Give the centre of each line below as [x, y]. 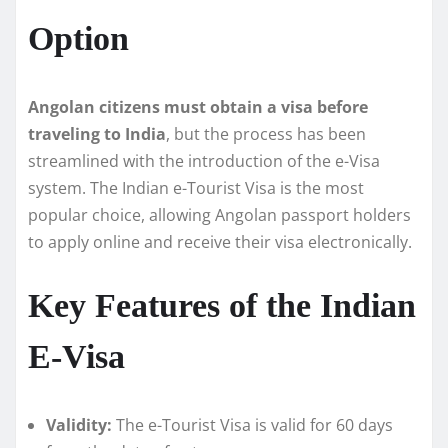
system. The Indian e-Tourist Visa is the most [196, 187]
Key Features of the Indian [222, 305]
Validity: [79, 424]
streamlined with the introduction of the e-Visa [204, 160]
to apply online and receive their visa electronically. [220, 241]
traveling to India [97, 133]
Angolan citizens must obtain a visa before [198, 106]
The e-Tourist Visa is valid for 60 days [252, 424]
